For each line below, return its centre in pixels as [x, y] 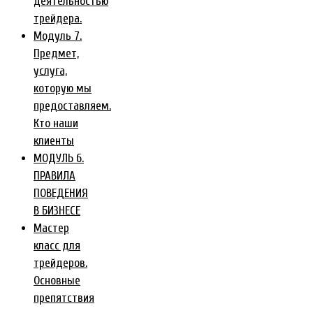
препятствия [64, 298]
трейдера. [58, 19]
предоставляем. [72, 106]
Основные [57, 281]
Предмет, [56, 54]
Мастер [51, 228]
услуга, [50, 71]
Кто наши [56, 124]
